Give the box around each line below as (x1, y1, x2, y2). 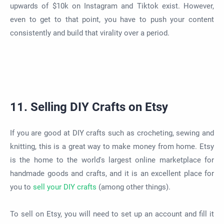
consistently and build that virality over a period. (10, 28, 169, 38)
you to (10, 182, 33, 191)
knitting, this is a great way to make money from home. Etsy (10, 142, 214, 151)
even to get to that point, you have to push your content (10, 15, 214, 24)
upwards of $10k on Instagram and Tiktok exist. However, (10, 1, 214, 11)
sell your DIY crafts (33, 182, 96, 191)
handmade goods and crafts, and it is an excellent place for (10, 169, 214, 178)
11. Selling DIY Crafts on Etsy (10, 99, 168, 114)
